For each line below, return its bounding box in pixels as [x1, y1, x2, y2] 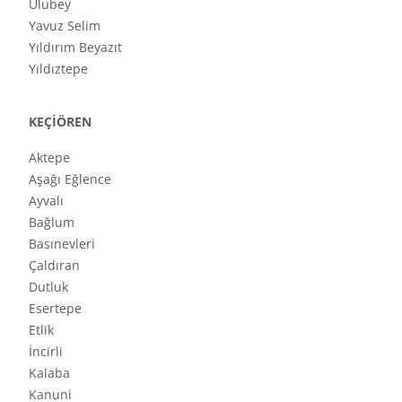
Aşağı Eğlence [29, 170, 111, 188]
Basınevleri [29, 234, 95, 252]
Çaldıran [29, 256, 80, 274]
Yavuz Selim [29, 16, 100, 34]
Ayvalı [29, 191, 64, 209]
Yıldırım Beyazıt [29, 38, 122, 56]
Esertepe [29, 299, 82, 317]
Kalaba [29, 363, 70, 381]
